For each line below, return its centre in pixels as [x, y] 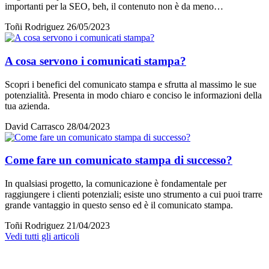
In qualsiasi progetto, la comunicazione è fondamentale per [116, 183]
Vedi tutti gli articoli [42, 236]
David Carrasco [35, 126]
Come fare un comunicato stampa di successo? [119, 160]
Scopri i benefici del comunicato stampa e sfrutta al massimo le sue [131, 84]
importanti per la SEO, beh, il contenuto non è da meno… [114, 7]
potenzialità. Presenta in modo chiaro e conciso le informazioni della [133, 95]
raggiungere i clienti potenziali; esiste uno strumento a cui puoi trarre [134, 194]
